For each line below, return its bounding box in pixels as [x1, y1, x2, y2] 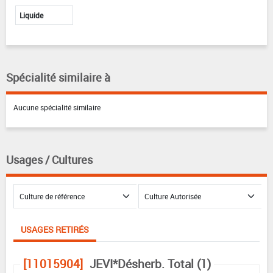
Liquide [19, 10, 43, 21]
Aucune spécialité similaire [13, 102, 101, 113]
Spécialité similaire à [6, 70, 110, 85]
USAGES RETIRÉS [21, 224, 89, 236]
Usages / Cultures [6, 152, 93, 168]
